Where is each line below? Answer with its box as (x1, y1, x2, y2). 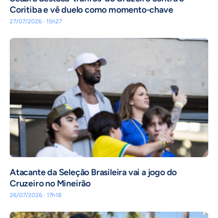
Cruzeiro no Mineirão (10, 178, 91, 189)
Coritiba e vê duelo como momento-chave (10, 4, 173, 16)
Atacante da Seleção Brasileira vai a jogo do (10, 167, 177, 178)
